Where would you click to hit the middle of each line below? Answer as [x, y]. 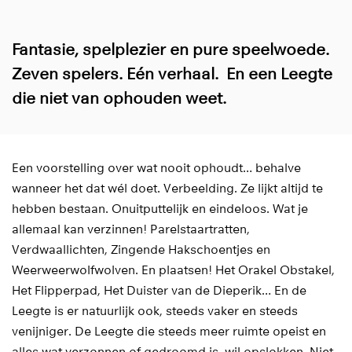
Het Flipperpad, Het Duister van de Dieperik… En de [159, 291]
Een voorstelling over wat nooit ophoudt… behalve [156, 168]
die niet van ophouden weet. [121, 98]
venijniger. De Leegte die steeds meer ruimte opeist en [169, 332]
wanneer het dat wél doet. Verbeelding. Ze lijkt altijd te [167, 189]
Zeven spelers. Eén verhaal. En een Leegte [172, 74]
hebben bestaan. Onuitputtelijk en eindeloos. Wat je [160, 209]
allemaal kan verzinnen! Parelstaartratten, [131, 229]
